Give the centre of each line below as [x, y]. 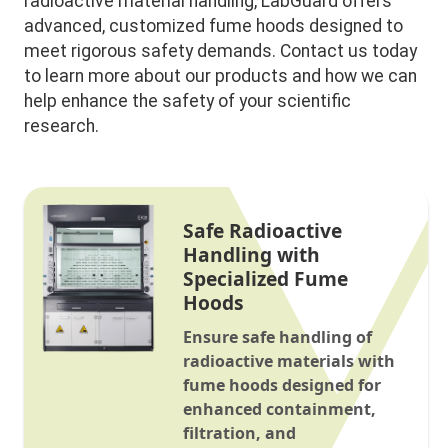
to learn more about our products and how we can [221, 75]
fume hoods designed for [281, 384]
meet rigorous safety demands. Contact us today [221, 50]
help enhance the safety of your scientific [188, 100]
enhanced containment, [279, 408]
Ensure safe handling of [277, 336]
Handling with [251, 254]
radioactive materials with [288, 360]
